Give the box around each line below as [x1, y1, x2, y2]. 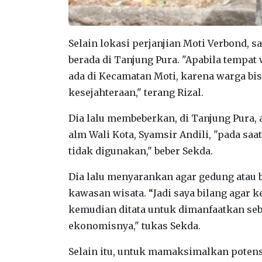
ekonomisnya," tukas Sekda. [68, 219, 201, 232]
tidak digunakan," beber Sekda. [68, 144, 213, 157]
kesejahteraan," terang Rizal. [68, 86, 204, 98]
